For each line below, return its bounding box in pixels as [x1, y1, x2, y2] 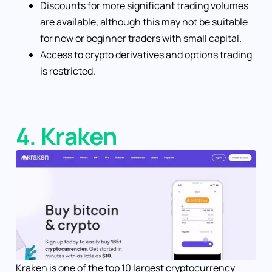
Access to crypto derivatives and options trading [40, 48, 252, 62]
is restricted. [40, 64, 95, 78]
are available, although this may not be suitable [40, 15, 248, 29]
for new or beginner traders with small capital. [40, 32, 242, 46]
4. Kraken [16, 120, 117, 153]
